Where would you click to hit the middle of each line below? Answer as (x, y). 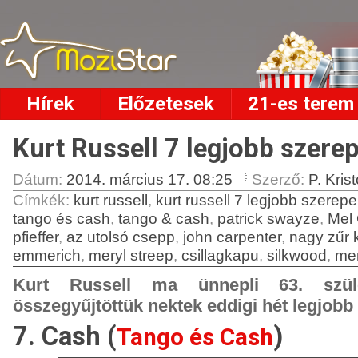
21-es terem (301, 104)
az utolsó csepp (121, 237)
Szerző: (280, 179)
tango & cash (164, 219)
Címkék (39, 200)
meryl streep (131, 255)
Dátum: (40, 179)
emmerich (47, 255)
